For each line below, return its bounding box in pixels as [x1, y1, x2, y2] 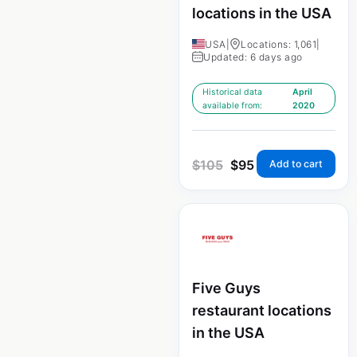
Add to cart [269, 158, 323, 171]
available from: [202, 100, 262, 112]
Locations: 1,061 [241, 38, 316, 51]
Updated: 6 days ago [203, 51, 303, 64]
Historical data [202, 87, 262, 98]
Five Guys [192, 280, 261, 297]
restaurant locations [192, 302, 331, 320]
